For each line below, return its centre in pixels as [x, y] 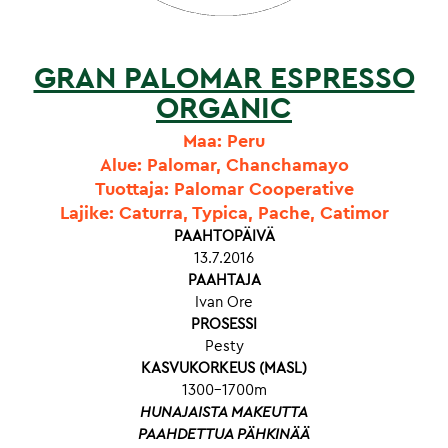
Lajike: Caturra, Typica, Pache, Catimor [224, 213]
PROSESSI [224, 324]
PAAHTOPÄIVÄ [224, 236]
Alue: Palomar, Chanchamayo [224, 165]
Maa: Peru [224, 141]
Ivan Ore [224, 302]
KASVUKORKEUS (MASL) [224, 368]
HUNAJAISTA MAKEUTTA [224, 412]
